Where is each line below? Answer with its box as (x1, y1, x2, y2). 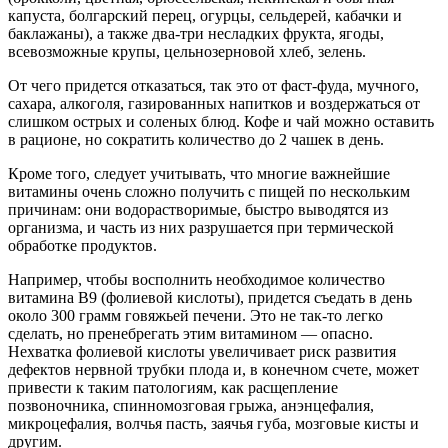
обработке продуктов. (8, 236, 157, 254)
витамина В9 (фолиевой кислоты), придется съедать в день (8, 288, 412, 306)
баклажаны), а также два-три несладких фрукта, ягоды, (8, 24, 384, 42)
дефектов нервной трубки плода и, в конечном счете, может (8, 360, 419, 378)
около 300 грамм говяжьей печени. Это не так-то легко (8, 306, 383, 324)
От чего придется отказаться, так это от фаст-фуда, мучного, (8, 76, 419, 94)
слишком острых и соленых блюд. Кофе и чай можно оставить (8, 112, 434, 130)
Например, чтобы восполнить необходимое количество (8, 270, 385, 288)
